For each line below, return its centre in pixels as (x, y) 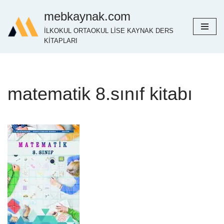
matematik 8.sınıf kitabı (100, 94)
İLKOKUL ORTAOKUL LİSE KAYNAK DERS (109, 31)
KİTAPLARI (61, 41)
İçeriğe (18, 27)
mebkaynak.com (87, 16)
